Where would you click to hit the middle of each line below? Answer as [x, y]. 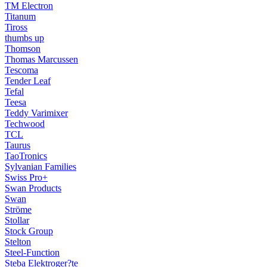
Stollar [17, 220]
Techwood [25, 124]
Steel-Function [32, 252]
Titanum [20, 16]
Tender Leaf [28, 81]
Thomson [23, 49]
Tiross [16, 27]
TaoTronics [26, 156]
